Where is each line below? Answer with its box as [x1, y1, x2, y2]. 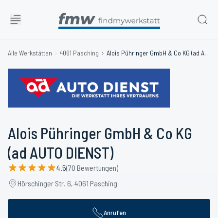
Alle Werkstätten [8, 49, 52, 57]
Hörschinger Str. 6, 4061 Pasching [18, 179, 117, 188]
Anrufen [104, 208, 126, 217]
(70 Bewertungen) [66, 163, 118, 172]
